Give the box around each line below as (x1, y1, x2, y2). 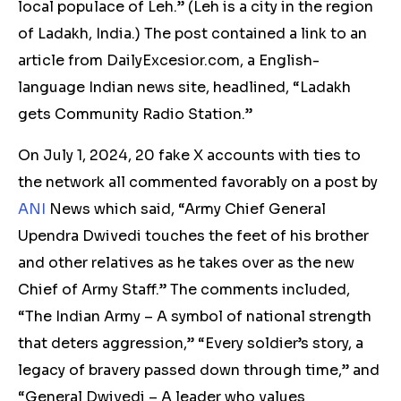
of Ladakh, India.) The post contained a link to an (18, 24, 367, 43)
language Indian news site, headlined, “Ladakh (18, 78, 351, 97)
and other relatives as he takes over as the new (18, 253, 354, 272)
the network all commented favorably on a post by (18, 173, 378, 192)
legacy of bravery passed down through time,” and (18, 361, 380, 380)
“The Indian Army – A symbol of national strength (18, 307, 371, 326)
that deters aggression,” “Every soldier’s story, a (18, 334, 363, 353)
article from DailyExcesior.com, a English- (18, 51, 320, 70)
